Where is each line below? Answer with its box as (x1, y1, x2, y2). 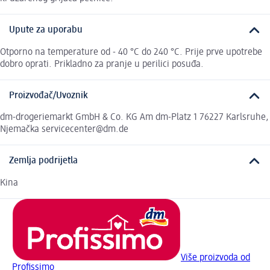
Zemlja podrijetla (9, 156, 78, 166)
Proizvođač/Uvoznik (9, 90, 88, 101)
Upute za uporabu (9, 25, 83, 36)
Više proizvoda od (181, 253, 250, 263)
